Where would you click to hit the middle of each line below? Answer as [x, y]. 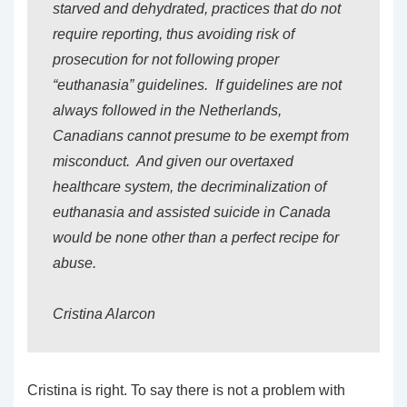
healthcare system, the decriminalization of [189, 187]
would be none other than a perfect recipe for [196, 238]
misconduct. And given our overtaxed [173, 161]
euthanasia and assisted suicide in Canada [192, 212]
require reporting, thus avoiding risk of [174, 34]
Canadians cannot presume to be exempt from [201, 136]
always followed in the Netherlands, [167, 110]
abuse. [74, 263]
